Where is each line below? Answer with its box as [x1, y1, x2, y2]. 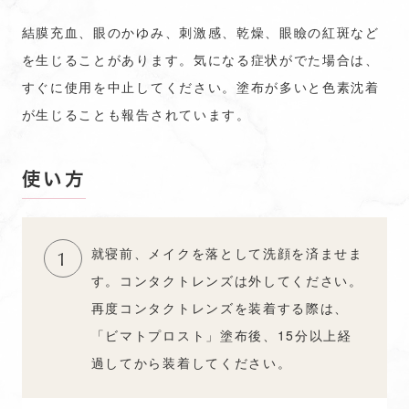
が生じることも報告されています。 [21, 105, 251, 123]
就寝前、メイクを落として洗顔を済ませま [90, 244, 363, 263]
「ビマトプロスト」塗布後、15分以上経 [90, 326, 352, 345]
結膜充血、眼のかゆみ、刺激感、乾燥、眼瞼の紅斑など [21, 23, 380, 41]
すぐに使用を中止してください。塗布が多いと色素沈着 [21, 78, 380, 96]
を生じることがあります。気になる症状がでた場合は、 [21, 50, 380, 68]
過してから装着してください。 [90, 353, 292, 372]
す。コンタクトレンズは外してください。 [90, 271, 363, 290]
